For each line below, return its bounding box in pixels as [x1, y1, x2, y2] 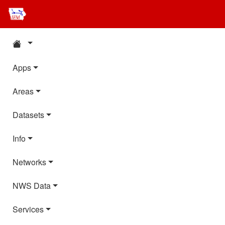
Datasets [13, 109, 44, 121]
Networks [13, 156, 46, 168]
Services [13, 203, 44, 215]
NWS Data [13, 180, 51, 192]
